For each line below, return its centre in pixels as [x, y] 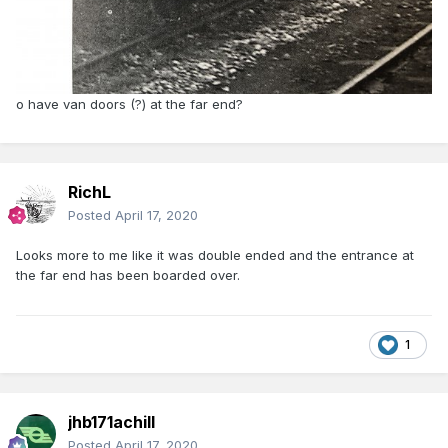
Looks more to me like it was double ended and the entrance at [215, 255]
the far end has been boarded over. [128, 275]
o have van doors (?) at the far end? [129, 103]
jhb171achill [111, 422]
